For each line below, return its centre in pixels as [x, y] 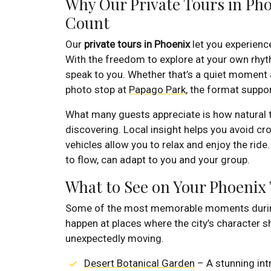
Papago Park [157, 90]
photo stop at [97, 90]
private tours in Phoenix [137, 44]
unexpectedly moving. [115, 239]
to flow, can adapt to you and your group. [158, 160]
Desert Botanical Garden [139, 263]
